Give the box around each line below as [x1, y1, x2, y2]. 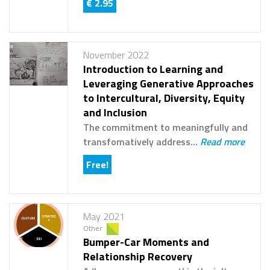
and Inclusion [83, 104, 147, 121]
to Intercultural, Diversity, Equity [83, 90, 245, 107]
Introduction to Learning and [83, 61, 223, 78]
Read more [199, 134, 245, 149]
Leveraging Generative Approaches [83, 75, 254, 92]
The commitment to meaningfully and [83, 120, 248, 135]
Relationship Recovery [83, 248, 192, 265]
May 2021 [83, 209, 125, 224]
